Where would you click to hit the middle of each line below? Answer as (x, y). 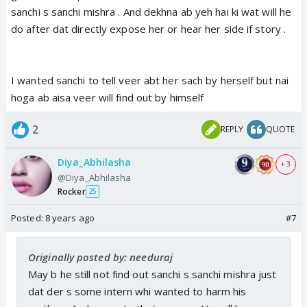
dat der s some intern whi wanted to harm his (137, 291)
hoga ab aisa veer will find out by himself (108, 97)
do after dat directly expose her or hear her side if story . (149, 28)
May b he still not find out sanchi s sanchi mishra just (152, 274)
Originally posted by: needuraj (100, 257)
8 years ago (70, 218)
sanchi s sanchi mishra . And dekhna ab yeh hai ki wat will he (151, 11)
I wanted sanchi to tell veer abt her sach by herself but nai (150, 80)
